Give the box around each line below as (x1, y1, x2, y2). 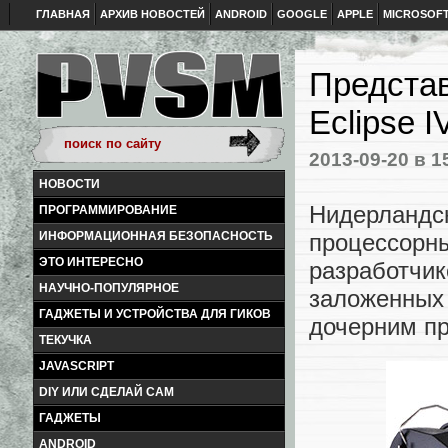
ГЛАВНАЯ (36, 8, 90, 20)
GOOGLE (277, 8, 327, 20)
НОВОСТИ (39, 177, 100, 191)
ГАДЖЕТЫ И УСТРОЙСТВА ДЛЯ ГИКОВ (39, 307, 271, 321)
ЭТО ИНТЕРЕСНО (39, 255, 143, 269)
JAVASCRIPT (39, 359, 114, 373)
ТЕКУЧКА (39, 333, 92, 347)
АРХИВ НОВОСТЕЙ (100, 8, 205, 20)
